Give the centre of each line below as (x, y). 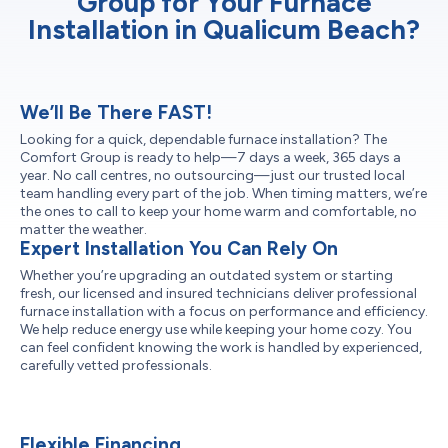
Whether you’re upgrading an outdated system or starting (206, 275)
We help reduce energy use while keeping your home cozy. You (216, 329)
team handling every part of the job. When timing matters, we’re (223, 193)
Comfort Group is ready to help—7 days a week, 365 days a (210, 157)
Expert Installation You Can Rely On (179, 248)
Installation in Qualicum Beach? (224, 29)
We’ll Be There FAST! (116, 112)
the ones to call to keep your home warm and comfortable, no (218, 211)
